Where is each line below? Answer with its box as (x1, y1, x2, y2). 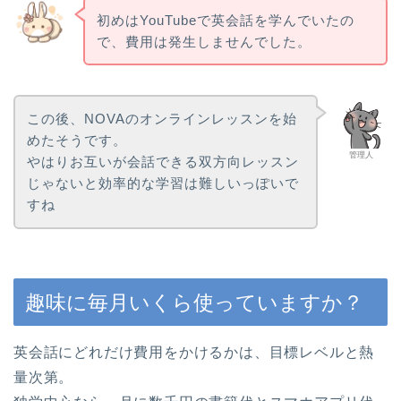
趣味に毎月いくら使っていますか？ (25, 291, 363, 315)
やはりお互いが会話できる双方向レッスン (26, 154, 299, 170)
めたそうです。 (26, 132, 127, 149)
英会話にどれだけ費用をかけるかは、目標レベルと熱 (13, 345, 375, 361)
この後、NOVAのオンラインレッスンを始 (26, 111, 297, 127)
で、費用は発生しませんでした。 (96, 33, 311, 49)
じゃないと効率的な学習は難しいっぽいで (26, 175, 299, 192)
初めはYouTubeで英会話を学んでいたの (96, 12, 354, 28)
